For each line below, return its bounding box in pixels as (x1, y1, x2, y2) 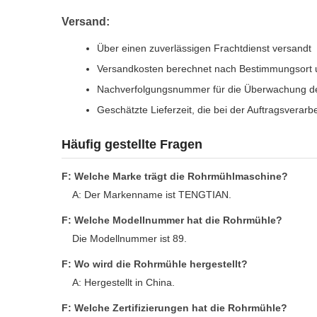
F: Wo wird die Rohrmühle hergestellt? (62, 258, 248, 270)
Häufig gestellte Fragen (62, 137, 202, 151)
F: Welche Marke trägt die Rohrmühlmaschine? (62, 171, 288, 182)
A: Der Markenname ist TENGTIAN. (72, 189, 231, 200)
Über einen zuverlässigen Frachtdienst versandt (97, 42, 311, 54)
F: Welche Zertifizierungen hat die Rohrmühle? (62, 302, 287, 313)
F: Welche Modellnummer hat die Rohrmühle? (62, 214, 282, 226)
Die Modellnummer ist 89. (72, 233, 187, 244)
